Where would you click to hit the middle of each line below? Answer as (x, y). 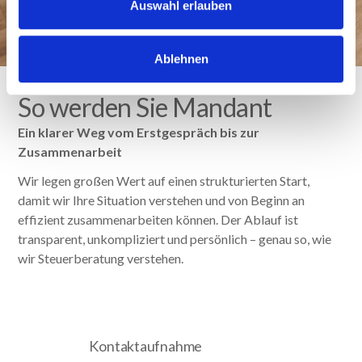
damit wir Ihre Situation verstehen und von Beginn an (162, 200)
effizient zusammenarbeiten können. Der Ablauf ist (158, 220)
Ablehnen (181, 58)
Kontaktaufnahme (146, 346)
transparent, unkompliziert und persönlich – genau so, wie (175, 239)
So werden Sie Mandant (145, 107)
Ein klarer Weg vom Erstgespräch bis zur (139, 133)
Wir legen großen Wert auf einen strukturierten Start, (164, 181)
